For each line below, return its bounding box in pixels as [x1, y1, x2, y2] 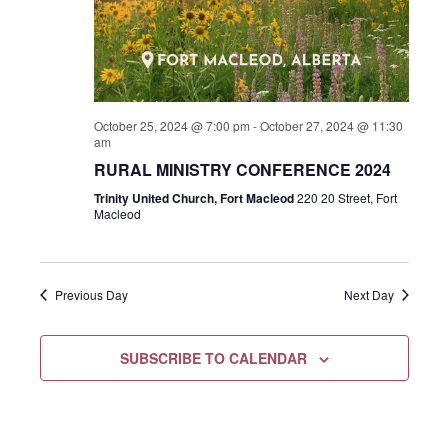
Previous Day [54, 286, 128, 303]
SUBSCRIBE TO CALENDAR [119, 348, 307, 368]
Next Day [343, 286, 394, 303]
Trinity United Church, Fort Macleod [93, 189, 297, 207]
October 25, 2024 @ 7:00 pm [93, 117, 250, 134]
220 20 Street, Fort [296, 189, 397, 206]
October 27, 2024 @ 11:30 [259, 117, 403, 134]
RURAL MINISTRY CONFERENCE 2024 [93, 158, 391, 181]
